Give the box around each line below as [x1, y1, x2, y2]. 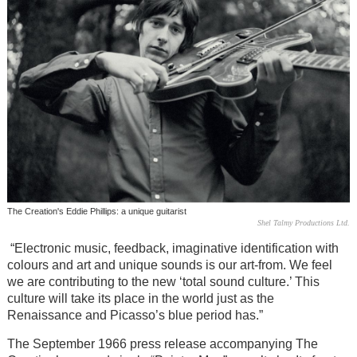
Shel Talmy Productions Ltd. [257, 218, 351, 228]
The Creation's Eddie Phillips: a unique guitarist [6, 206, 186, 217]
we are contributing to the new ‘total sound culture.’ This [6, 274, 320, 288]
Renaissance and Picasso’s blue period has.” [6, 308, 263, 322]
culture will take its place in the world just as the [6, 291, 274, 305]
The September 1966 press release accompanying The [6, 337, 318, 351]
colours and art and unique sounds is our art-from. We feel [6, 257, 332, 272]
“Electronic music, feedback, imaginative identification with [6, 241, 339, 255]
